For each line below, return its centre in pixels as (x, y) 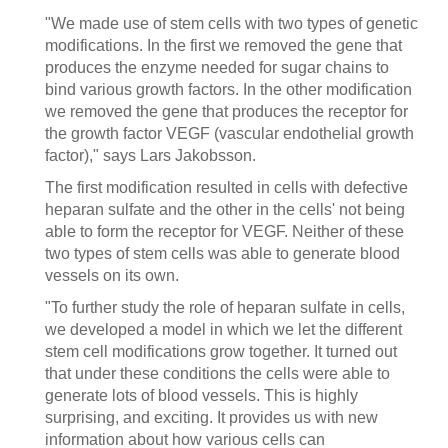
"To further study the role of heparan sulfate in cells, (225, 307)
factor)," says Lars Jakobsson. (150, 155)
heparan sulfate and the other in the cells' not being (225, 209)
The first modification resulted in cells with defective (226, 187)
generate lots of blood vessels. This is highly (201, 395)
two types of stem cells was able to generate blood (222, 253)
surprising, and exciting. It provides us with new (211, 417)
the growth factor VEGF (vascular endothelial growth (229, 133)
